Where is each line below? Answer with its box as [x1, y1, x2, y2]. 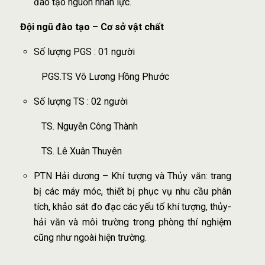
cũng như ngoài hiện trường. [33, 231, 147, 243]
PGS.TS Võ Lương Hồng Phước [41, 70, 169, 82]
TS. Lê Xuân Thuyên [41, 145, 122, 157]
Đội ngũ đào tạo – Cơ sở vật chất [18, 21, 164, 33]
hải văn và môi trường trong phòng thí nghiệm [33, 216, 232, 228]
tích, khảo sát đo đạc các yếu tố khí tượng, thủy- [33, 201, 232, 212]
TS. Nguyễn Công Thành [41, 120, 138, 132]
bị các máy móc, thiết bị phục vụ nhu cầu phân [33, 185, 232, 197]
